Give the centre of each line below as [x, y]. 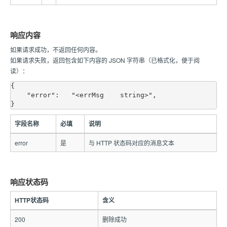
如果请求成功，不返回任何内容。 [56, 49]
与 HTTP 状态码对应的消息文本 [131, 143]
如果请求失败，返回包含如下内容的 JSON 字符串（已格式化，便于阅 [105, 60]
